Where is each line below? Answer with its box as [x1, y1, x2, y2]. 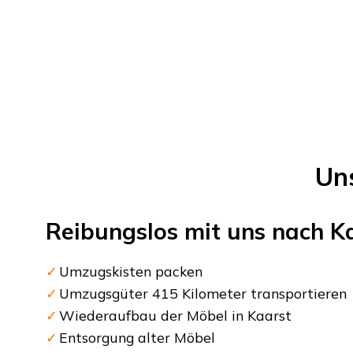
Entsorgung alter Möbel [59, 328, 216, 346]
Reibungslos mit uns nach [45, 216, 330, 245]
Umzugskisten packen [59, 262, 203, 280]
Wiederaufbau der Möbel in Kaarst [59, 306, 292, 324]
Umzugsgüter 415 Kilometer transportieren [59, 284, 347, 302]
